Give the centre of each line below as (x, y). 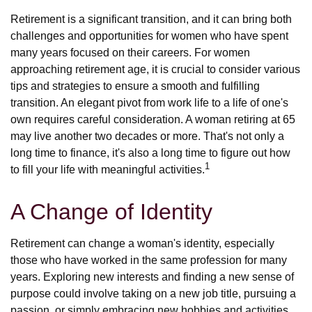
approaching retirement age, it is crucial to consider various (155, 69)
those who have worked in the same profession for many (149, 260)
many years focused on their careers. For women (130, 53)
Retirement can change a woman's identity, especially (142, 243)
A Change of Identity (111, 212)
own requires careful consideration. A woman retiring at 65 (153, 119)
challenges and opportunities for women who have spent (149, 36)
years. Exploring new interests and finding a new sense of (152, 277)
